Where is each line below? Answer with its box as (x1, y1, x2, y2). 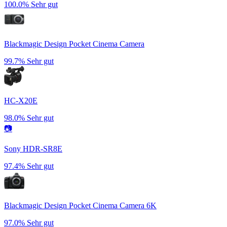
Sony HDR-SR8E (4, 144, 62, 153)
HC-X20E (4, 96, 37, 105)
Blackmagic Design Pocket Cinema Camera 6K (4, 201, 157, 210)
